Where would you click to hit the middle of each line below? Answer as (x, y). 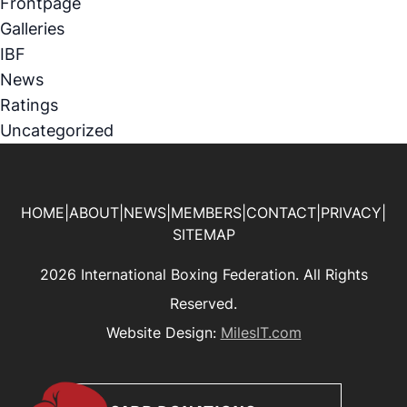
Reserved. (203, 303)
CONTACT (281, 213)
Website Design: (163, 333)
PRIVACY (351, 213)
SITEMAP (203, 234)
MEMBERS (206, 213)
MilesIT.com (261, 333)
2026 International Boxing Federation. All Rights (203, 274)
